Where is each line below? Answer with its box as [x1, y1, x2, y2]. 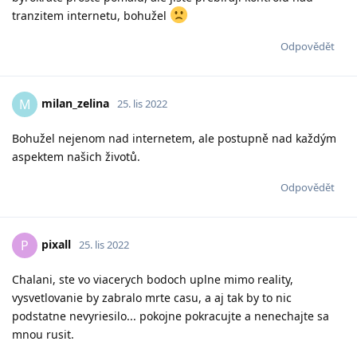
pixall [41, 236, 71, 252]
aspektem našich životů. [12, 149, 140, 165]
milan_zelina [41, 95, 109, 111]
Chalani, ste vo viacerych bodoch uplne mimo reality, [12, 272, 293, 288]
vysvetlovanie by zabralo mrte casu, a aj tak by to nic [12, 290, 292, 306]
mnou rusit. [12, 327, 74, 343]
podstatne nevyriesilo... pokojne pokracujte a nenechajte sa [12, 308, 329, 324]
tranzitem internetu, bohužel [12, 8, 170, 24]
